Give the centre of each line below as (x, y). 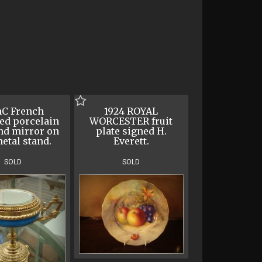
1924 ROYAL (131, 111)
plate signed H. (131, 131)
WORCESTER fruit (131, 121)
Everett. (131, 141)
